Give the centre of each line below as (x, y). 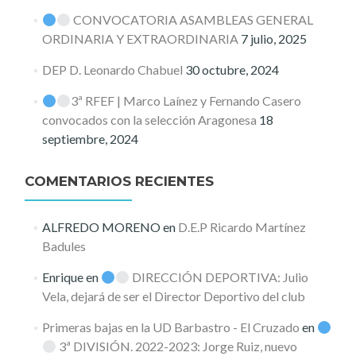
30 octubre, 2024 (232, 70)
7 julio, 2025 (273, 39)
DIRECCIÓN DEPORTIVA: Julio (219, 277)
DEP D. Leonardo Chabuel (112, 70)
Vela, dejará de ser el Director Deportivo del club (173, 296)
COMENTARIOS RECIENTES (119, 181)
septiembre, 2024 (90, 139)
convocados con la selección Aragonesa (149, 120)
